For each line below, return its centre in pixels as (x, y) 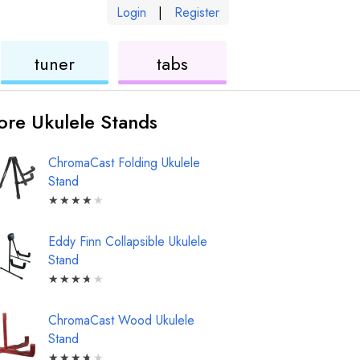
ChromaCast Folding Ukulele (124, 163)
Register (197, 12)
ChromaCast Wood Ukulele (121, 320)
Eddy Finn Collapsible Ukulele (128, 241)
